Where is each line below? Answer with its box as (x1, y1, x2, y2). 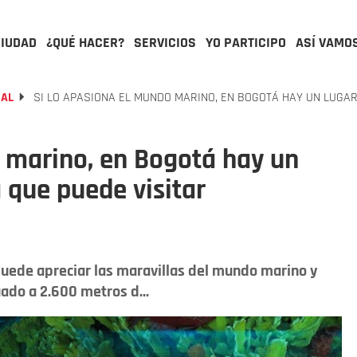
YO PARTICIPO (206, 33, 286, 52)
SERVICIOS (134, 33, 196, 52)
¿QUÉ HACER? (46, 33, 124, 52)
